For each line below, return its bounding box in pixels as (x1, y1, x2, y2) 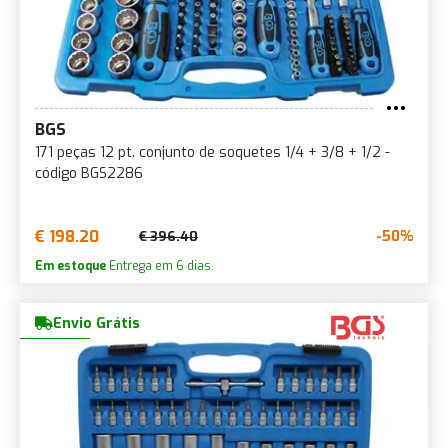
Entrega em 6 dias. (106, 257, 214, 274)
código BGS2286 (35, 163, 143, 183)
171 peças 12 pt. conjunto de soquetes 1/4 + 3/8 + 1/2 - (35, 142, 390, 162)
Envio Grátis (53, 313, 140, 333)
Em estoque (35, 257, 106, 274)
